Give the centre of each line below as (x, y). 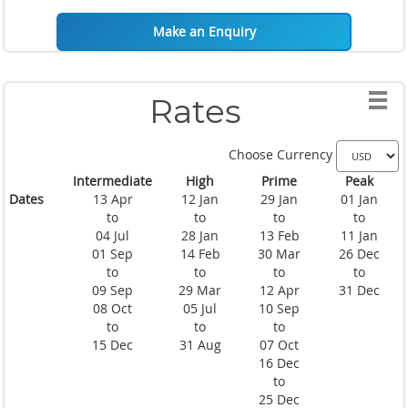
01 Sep (112, 253)
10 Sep (279, 308)
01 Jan (359, 199)
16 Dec (279, 362)
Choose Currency (282, 155)
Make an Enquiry (204, 31)
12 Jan (200, 199)
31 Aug (200, 344)
